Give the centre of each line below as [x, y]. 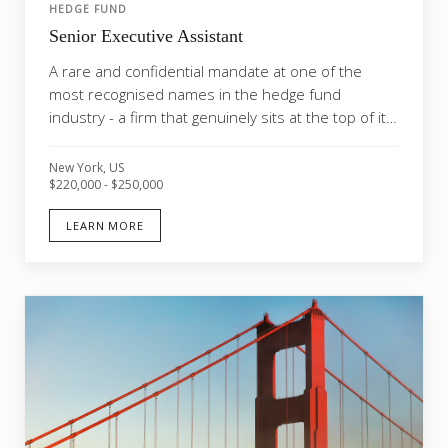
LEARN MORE [105, 225]
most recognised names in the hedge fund [195, 93]
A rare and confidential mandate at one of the [205, 70]
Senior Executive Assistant [146, 35]
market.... [81, 139]
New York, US [86, 167]
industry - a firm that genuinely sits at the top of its [221, 116]
